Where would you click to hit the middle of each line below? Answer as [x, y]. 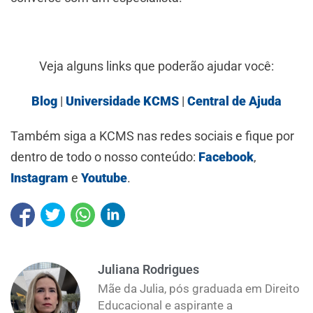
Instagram [41, 178]
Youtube [104, 178]
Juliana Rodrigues [148, 270]
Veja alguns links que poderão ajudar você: [156, 66]
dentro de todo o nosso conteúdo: [104, 157]
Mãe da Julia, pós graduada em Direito [199, 289]
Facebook [226, 157]
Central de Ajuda [234, 101]
